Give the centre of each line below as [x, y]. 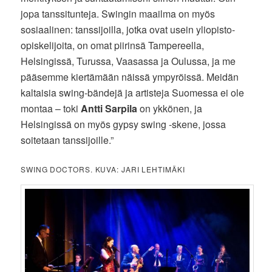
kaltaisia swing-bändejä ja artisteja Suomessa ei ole [133, 92]
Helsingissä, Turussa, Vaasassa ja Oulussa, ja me [128, 61]
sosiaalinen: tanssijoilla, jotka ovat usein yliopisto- [128, 29]
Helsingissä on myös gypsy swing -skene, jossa [124, 124]
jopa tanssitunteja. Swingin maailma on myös [118, 13]
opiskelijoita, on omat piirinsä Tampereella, [113, 45]
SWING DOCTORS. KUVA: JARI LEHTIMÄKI [103, 169]
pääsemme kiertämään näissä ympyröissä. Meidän [130, 76]
